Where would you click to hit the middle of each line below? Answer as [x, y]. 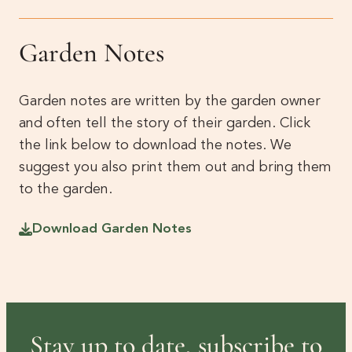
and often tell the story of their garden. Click [164, 124]
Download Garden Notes [112, 229]
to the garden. [65, 190]
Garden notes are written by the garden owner [169, 102]
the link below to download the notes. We [155, 146]
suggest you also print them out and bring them [175, 168]
